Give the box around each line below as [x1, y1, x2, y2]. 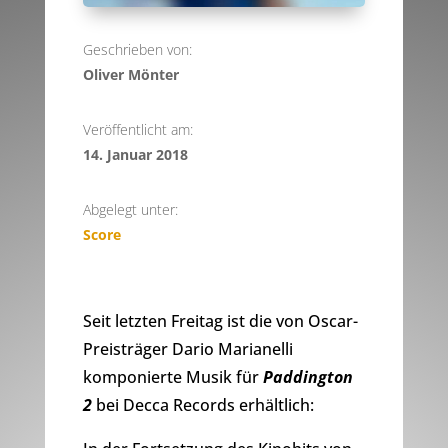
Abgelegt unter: [82, 200, 178, 220]
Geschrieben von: [82, 40, 192, 60]
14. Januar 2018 [82, 145, 188, 165]
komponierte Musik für [82, 366, 263, 389]
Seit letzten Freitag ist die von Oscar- [82, 310, 358, 333]
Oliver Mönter [82, 65, 179, 85]
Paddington [262, 366, 353, 389]
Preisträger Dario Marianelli [82, 338, 293, 361]
